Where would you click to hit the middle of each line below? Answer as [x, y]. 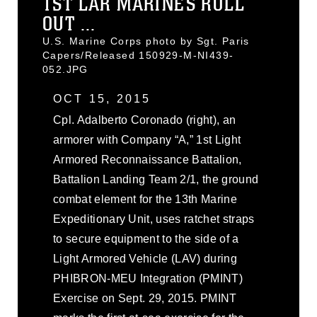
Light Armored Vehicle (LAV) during [145, 259]
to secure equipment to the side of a [146, 239]
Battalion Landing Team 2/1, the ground [156, 179]
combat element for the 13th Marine [145, 199]
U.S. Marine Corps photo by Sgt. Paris [146, 41]
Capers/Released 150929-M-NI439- [138, 55]
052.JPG [65, 69]
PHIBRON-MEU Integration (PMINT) [148, 278]
